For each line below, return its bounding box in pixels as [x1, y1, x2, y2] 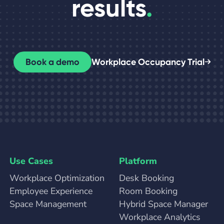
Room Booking [118, 184, 177, 197]
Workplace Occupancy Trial [91, 56, 204, 67]
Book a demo [25, 56, 79, 67]
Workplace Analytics [118, 210, 200, 223]
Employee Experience [9, 184, 93, 197]
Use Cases [9, 154, 53, 167]
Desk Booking [118, 171, 174, 184]
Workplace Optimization [9, 171, 105, 184]
